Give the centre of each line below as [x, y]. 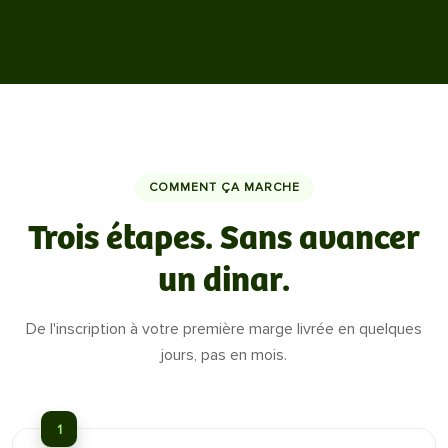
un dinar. [224, 281]
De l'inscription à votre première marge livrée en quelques [224, 329]
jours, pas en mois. [224, 355]
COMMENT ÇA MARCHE [224, 187]
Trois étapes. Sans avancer [224, 239]
